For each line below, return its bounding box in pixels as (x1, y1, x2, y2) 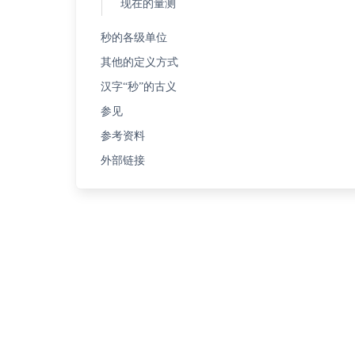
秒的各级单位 (100, 32, 167, 44)
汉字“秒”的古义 (100, 81, 177, 93)
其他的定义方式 (100, 56, 178, 68)
